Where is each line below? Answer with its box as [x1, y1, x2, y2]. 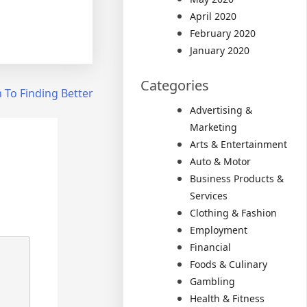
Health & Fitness [190, 292, 265, 305]
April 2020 [190, 10, 237, 23]
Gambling [190, 275, 236, 288]
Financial [190, 241, 232, 254]
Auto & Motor [190, 155, 251, 168]
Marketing [190, 121, 238, 134]
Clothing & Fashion [190, 206, 278, 219]
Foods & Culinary [190, 258, 268, 271]
